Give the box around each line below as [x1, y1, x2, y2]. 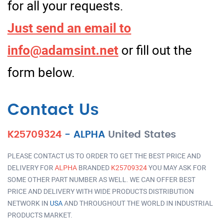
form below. [7, 63, 75, 81]
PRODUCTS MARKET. [7, 210, 73, 220]
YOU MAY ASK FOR [147, 162, 206, 172]
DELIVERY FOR [7, 162, 55, 172]
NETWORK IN [7, 198, 50, 208]
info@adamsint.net [7, 41, 118, 59]
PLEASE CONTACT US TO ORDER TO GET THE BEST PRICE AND [7, 150, 201, 160]
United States [108, 129, 176, 140]
